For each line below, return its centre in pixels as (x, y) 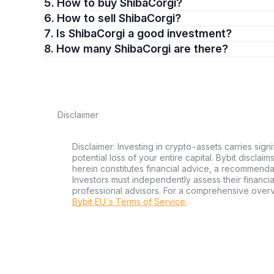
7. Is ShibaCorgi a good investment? (144, 33)
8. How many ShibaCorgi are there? (142, 49)
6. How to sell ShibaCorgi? (119, 18)
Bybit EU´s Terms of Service (129, 202)
